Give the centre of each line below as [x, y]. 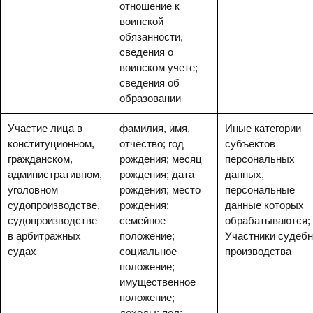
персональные [260, 190]
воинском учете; [159, 67]
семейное [143, 220]
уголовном [33, 190]
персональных [260, 159]
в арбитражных [44, 236]
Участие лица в [45, 128]
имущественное [158, 282]
